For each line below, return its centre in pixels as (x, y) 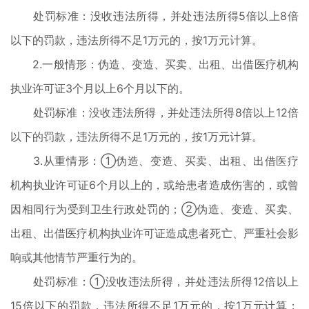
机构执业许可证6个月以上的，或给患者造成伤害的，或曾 (154, 185)
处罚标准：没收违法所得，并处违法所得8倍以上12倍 (154, 112)
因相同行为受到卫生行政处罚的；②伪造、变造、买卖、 (154, 209)
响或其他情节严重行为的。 (77, 257)
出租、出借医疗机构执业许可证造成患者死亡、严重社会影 (154, 233)
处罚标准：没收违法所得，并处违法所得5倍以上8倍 (154, 16)
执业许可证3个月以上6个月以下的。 (100, 88)
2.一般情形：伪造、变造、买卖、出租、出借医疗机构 (154, 64)
